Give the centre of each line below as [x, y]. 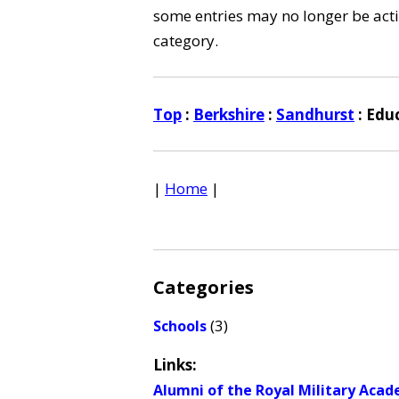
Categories [204, 287]
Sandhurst [315, 114]
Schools [180, 326]
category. [186, 41]
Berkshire [229, 114]
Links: [175, 365]
